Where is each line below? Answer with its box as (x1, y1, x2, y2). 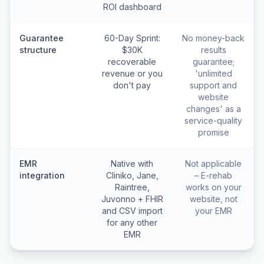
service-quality (184, 115, 242, 126)
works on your (185, 182, 242, 192)
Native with (111, 159, 153, 169)
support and (190, 80, 237, 90)
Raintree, (114, 182, 150, 192)
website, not (189, 194, 237, 204)
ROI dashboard (103, 2, 161, 12)
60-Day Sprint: (104, 33, 160, 43)
